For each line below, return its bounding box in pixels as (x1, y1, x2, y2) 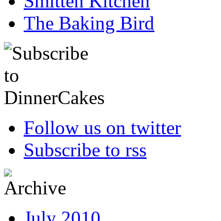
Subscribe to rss (24, 139, 147, 161)
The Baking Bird (24, 12, 154, 34)
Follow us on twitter (24, 117, 181, 139)
